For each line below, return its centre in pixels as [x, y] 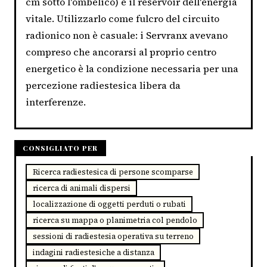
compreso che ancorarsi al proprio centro [121, 52]
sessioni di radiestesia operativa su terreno [113, 236]
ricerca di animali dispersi [81, 188]
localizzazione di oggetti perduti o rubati [109, 204]
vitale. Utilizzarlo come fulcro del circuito [122, 18]
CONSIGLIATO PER [60, 148]
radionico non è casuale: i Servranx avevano [127, 35]
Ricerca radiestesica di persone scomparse [113, 172]
